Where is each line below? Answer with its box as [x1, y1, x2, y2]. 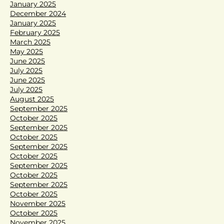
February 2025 [10, 27, 60, 37]
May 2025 [10, 46, 43, 56]
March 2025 [10, 37, 50, 46]
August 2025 [10, 94, 54, 103]
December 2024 [10, 8, 66, 18]
